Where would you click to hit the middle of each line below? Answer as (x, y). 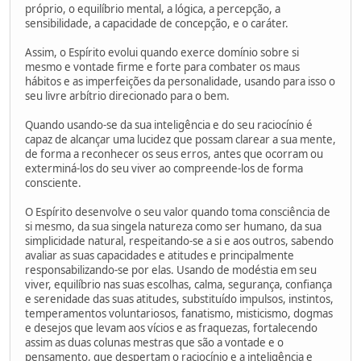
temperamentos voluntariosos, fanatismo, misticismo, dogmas (179, 313)
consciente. (53, 183)
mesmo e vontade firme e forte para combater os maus (162, 66)
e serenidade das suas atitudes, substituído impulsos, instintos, (179, 299)
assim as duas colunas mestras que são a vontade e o (154, 342)
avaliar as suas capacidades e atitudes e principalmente (160, 255)
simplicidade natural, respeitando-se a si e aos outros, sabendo (179, 241)
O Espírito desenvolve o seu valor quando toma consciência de (178, 212)
